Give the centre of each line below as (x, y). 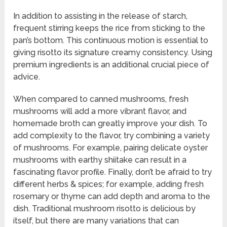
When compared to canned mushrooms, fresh (101, 99)
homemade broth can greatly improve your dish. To (110, 124)
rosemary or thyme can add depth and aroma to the (112, 197)
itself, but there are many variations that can (96, 221)
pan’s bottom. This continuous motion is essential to (111, 41)
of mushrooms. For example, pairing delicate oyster (111, 148)
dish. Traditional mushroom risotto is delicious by (105, 209)
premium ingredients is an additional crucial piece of (111, 65)
